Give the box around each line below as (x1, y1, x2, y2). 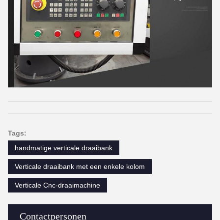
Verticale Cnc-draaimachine (15, 181, 100, 189)
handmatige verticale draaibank (15, 143, 112, 152)
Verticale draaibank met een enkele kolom (15, 162, 145, 170)
